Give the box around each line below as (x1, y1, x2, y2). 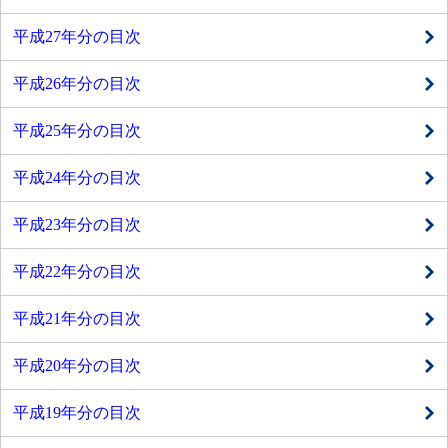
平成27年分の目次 (13, 28, 141, 46)
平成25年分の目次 (13, 122, 141, 140)
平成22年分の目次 (13, 263, 141, 281)
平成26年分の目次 (13, 75, 141, 93)
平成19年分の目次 (13, 404, 141, 422)
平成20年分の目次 (13, 357, 141, 375)
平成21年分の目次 (13, 310, 141, 328)
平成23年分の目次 (13, 216, 141, 234)
